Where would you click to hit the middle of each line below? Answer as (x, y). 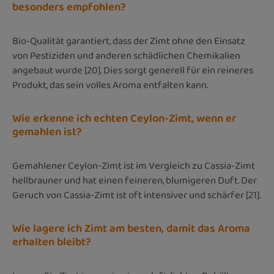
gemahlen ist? (47, 132)
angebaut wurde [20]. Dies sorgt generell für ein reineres (133, 70)
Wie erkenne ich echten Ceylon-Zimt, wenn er (124, 118)
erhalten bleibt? (52, 242)
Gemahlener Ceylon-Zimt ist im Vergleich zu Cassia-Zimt (134, 166)
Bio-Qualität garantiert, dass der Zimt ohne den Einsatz (129, 41)
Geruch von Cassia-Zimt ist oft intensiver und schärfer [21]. (136, 195)
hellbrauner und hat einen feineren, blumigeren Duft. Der (135, 180)
